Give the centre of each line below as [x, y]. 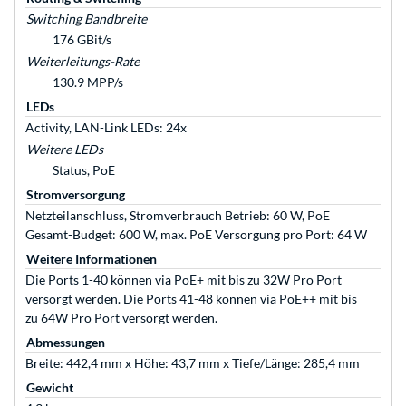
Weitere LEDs [65, 150]
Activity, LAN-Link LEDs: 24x [106, 128]
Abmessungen [66, 343]
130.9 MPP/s [88, 82]
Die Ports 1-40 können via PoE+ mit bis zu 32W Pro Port [184, 280]
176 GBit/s [82, 40]
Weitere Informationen [92, 259]
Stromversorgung [76, 195]
